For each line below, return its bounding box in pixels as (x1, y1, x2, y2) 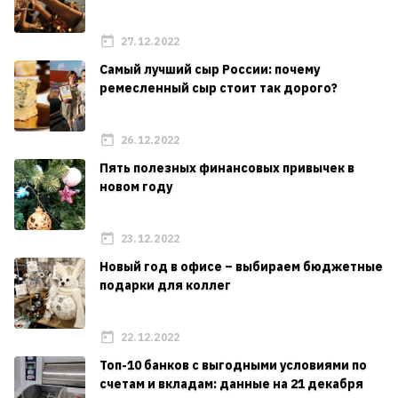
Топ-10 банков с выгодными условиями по (99, 357, 367, 374)
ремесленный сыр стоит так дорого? (99, 80, 338, 97)
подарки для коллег (99, 277, 231, 294)
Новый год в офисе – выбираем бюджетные (99, 259, 383, 275)
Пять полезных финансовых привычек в (99, 160, 354, 177)
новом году (99, 179, 172, 195)
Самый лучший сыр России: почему (99, 61, 320, 78)
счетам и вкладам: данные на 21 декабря (99, 376, 363, 393)
